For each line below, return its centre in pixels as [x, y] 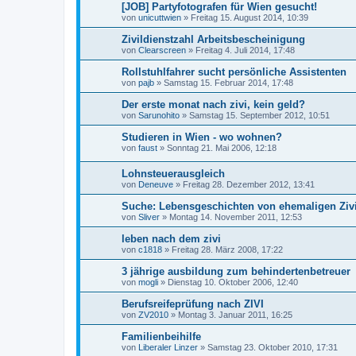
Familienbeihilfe [161, 336]
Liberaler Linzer [168, 347]
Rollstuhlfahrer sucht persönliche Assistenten [234, 72]
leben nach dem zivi [171, 238]
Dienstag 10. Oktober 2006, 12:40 [233, 282]
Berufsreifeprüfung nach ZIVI [193, 304]
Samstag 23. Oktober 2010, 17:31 [273, 347]
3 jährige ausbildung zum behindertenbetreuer [236, 271]
